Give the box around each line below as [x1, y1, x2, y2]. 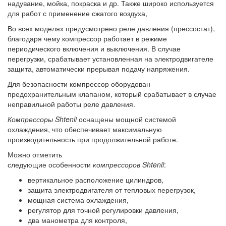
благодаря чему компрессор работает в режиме [8, 33, 167, 44]
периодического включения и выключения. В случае [8, 43, 181, 54]
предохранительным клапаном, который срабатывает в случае [8, 89, 216, 99]
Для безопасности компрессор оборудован [8, 79, 150, 89]
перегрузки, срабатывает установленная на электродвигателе [8, 53, 213, 64]
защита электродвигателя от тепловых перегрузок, [28, 185, 196, 195]
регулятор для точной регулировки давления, [28, 205, 179, 215]
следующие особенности [8, 159, 93, 170]
